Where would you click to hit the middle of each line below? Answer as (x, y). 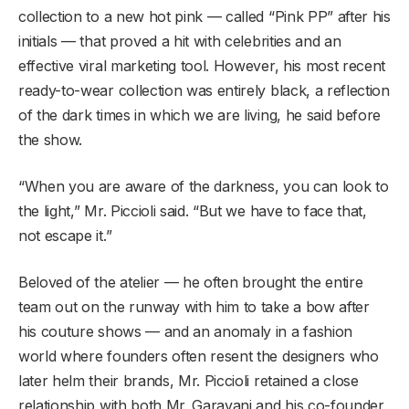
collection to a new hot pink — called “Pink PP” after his (204, 16)
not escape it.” (65, 235)
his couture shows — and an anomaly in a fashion (185, 331)
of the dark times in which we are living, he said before (200, 115)
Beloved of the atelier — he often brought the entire (191, 282)
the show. (51, 139)
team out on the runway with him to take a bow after (194, 306)
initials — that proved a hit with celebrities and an (180, 41)
